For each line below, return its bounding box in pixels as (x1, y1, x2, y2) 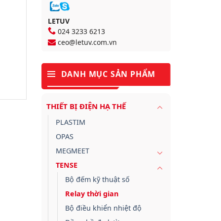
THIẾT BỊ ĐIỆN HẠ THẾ (46, 101, 126, 111)
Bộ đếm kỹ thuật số (65, 175, 130, 184)
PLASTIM (55, 117, 85, 127)
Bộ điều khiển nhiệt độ (65, 203, 142, 213)
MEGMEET (55, 146, 89, 156)
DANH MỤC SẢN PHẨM (61, 69, 156, 80)
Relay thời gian (65, 189, 118, 199)
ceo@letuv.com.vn (57, 37, 117, 47)
